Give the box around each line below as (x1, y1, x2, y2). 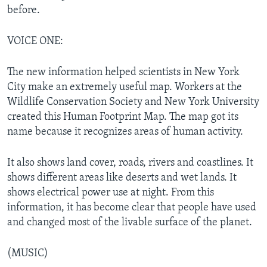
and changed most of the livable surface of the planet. (7, 216, 252, 228)
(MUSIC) (7, 247, 48, 259)
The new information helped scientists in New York (7, 66, 240, 78)
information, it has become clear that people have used (7, 201, 256, 213)
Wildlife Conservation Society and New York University (7, 96, 259, 108)
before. (7, 4, 40, 16)
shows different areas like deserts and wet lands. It (7, 172, 237, 184)
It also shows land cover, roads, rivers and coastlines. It (7, 157, 253, 169)
